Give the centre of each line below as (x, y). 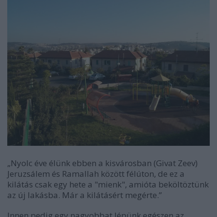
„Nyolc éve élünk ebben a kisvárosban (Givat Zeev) (102, 163)
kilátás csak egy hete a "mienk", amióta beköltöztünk (108, 185)
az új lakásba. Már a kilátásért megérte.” (85, 195)
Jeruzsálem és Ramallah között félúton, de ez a (96, 174)
